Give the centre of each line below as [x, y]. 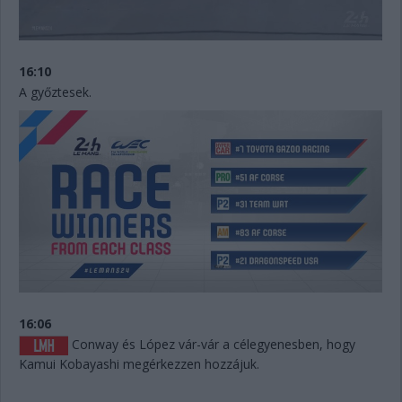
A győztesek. [55, 92]
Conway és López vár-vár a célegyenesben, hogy [212, 344]
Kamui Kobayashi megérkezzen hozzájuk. [139, 364]
